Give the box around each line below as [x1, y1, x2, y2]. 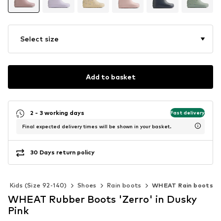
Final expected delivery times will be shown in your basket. [22, 123, 171, 129]
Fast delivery [170, 110, 205, 116]
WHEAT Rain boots [151, 181, 214, 189]
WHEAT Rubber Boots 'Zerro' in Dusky [8, 193, 197, 205]
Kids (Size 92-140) [9, 181, 67, 189]
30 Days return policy [30, 148, 95, 156]
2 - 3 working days [30, 109, 84, 117]
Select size [20, 34, 59, 43]
